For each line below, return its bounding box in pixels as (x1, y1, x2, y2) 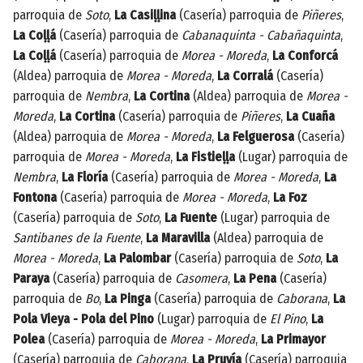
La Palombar (104, 250, 171, 266)
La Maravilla (146, 229, 210, 246)
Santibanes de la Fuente (13, 229, 140, 246)
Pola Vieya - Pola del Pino (13, 310, 154, 327)
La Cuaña (286, 108, 335, 124)
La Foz (273, 189, 307, 205)
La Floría (62, 169, 108, 185)
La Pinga (105, 290, 151, 306)
